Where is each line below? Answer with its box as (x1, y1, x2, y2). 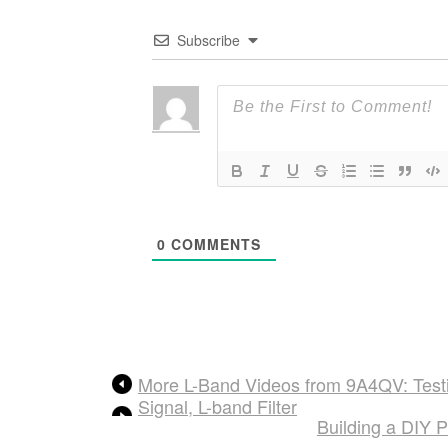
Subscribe (177, 29, 240, 50)
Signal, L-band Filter (138, 392, 297, 419)
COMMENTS (166, 233, 261, 254)
